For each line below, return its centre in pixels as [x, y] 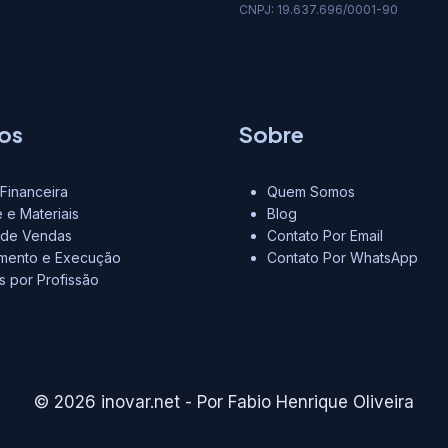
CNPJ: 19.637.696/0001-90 [318, 10]
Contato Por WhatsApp [342, 257]
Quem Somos [311, 191]
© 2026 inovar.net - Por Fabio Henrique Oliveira [224, 402]
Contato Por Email [325, 235]
